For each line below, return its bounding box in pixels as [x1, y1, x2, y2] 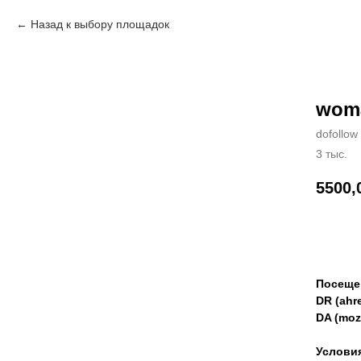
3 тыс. [316, 147, 347, 160]
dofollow [316, 127, 358, 140]
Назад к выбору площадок [31, 18, 169, 31]
